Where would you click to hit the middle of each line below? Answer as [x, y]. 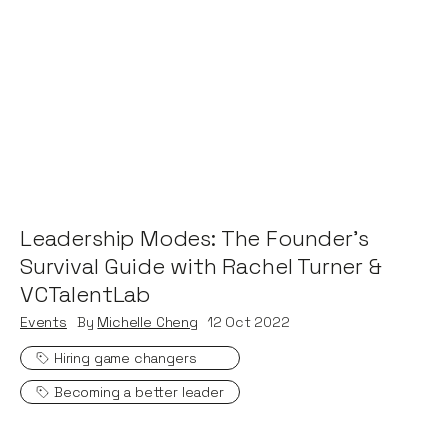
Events [43, 321]
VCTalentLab [85, 293]
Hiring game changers [125, 357]
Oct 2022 [257, 321]
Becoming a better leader [139, 391]
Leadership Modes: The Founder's [194, 237]
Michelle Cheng [147, 321]
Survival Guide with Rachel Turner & [201, 265]
